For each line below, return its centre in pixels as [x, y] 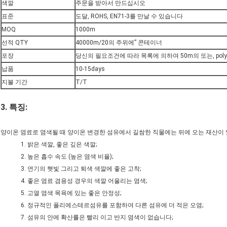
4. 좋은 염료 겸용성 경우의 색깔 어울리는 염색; [84, 181]
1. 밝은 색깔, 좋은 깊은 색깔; [59, 145]
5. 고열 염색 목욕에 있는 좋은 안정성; [71, 193]
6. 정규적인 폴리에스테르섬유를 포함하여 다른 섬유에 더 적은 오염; [112, 205]
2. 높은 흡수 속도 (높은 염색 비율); [67, 157]
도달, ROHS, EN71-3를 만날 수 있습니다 [129, 16]
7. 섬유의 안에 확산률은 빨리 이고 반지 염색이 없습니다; [97, 218]
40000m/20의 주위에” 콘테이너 [119, 43]
